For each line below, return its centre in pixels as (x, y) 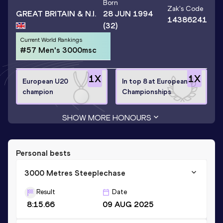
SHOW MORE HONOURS (107, 117)
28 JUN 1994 (128, 14)
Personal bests (43, 153)
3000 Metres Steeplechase (75, 173)
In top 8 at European (155, 81)
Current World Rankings (51, 40)
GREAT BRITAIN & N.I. (56, 13)
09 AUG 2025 (128, 204)
